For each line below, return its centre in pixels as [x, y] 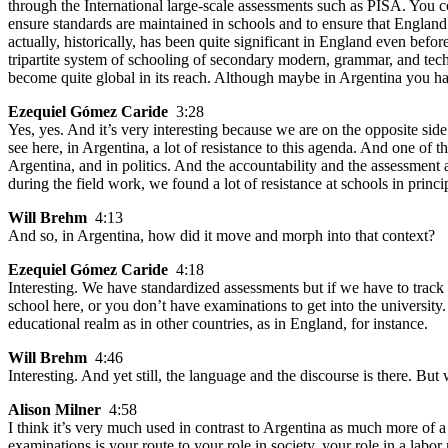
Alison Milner [54, 409]
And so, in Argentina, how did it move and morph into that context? [221, 235]
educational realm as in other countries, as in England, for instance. [218, 323]
